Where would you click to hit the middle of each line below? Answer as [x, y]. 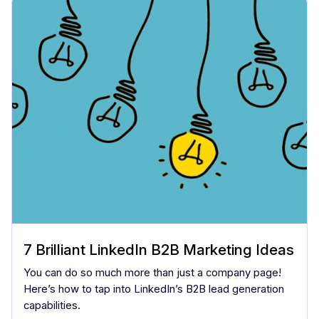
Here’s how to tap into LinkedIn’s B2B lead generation [154, 289]
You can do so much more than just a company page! [152, 272]
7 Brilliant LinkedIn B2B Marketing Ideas [159, 249]
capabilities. [52, 305]
